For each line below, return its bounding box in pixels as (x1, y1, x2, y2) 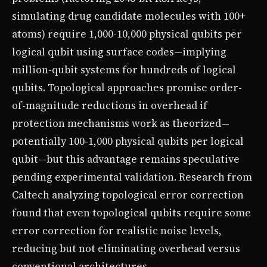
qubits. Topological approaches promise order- (12, 80, 242, 95)
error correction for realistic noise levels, (12, 223, 222, 238)
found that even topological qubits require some (12, 205, 251, 220)
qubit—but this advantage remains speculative (12, 151, 240, 166)
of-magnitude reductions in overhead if (12, 98, 207, 113)
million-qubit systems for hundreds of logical (12, 62, 236, 77)
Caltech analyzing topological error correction (12, 187, 244, 202)
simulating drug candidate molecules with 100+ (12, 8, 246, 23)
